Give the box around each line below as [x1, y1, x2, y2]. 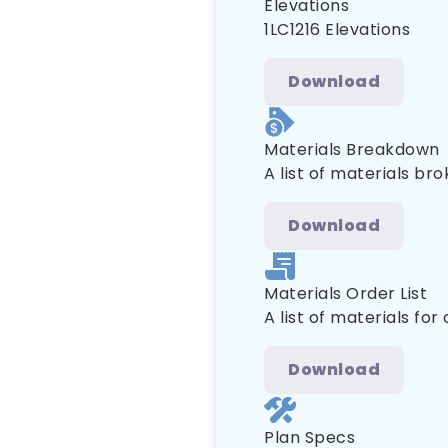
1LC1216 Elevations [264, 18, 410, 41]
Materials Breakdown [264, 138, 440, 161]
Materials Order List [264, 282, 427, 305]
